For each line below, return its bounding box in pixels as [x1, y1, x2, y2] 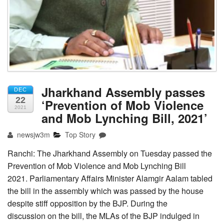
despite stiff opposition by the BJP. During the [7, 197, 167, 209]
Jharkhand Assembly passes [41, 83, 205, 101]
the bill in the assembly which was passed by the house [7, 185, 203, 197]
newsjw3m [15, 129, 50, 140]
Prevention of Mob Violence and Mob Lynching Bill [7, 160, 186, 172]
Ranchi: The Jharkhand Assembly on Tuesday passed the [7, 147, 212, 159]
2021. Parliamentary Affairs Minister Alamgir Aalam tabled [7, 172, 212, 184]
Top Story [65, 129, 96, 140]
